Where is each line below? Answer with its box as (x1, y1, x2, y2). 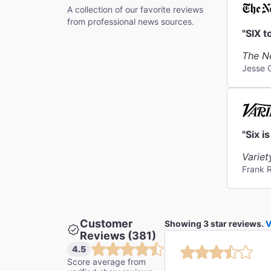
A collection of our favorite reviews (67, 4, 203, 15)
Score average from (67, 256, 146, 267)
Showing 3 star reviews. (165, 218, 266, 229)
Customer (79, 217, 132, 230)
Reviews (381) (79, 229, 156, 242)
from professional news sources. (67, 16, 194, 27)
